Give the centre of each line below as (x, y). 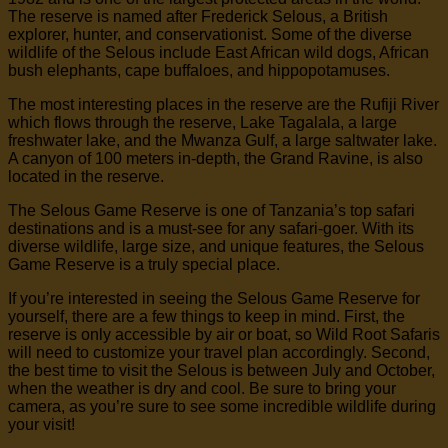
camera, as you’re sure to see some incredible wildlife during (222, 407)
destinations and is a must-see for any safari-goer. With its (211, 229)
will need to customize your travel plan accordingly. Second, (219, 353)
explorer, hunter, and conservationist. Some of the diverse (210, 35)
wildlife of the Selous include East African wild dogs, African (218, 53)
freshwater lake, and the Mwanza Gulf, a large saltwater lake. (222, 141)
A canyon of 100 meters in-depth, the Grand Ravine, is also (215, 159)
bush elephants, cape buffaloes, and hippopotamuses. (199, 71)
